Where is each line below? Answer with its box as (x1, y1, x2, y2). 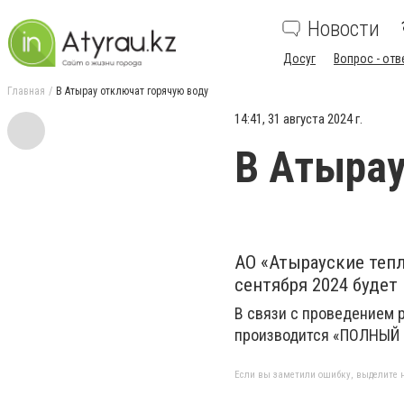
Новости (308, 16, 380, 41)
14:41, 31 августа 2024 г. (234, 111, 363, 127)
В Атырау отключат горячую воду (56, 85, 208, 97)
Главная (7, 85, 45, 97)
